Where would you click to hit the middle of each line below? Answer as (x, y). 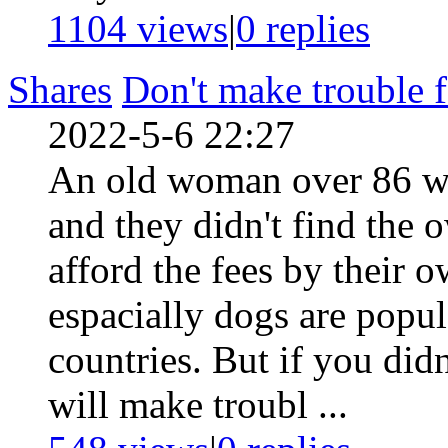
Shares (60, 89)
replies (313, 28)
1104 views (138, 28)
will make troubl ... (198, 404)
